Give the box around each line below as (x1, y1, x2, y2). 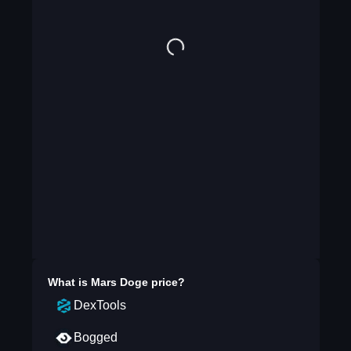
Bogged (73, 331, 118, 344)
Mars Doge (90, 276, 148, 288)
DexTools (73, 299, 126, 312)
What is (47, 276, 91, 288)
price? (147, 276, 185, 288)
